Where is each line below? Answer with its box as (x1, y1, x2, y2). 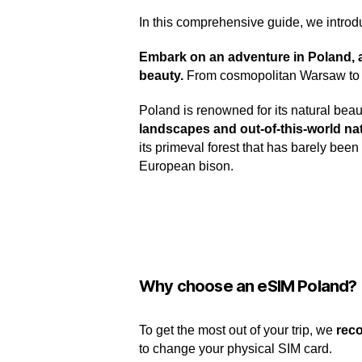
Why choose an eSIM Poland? (139, 276, 357, 296)
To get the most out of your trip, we (139, 323, 336, 337)
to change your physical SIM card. (139, 342, 332, 356)
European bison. (139, 159, 234, 173)
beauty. (139, 69, 187, 82)
